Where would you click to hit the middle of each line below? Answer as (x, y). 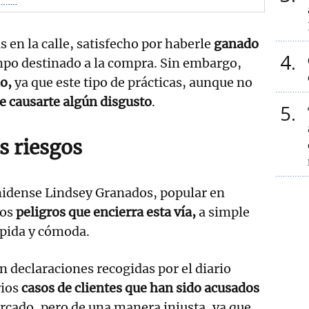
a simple (224, 212)
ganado (236, 43)
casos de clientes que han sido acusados (140, 288)
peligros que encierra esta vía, (107, 212)
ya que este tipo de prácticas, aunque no (133, 82)
